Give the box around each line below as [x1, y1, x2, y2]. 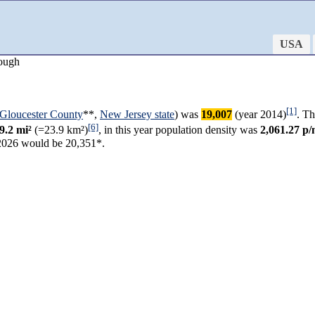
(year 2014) [232, 108, 286, 121]
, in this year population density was [98, 124, 260, 136]
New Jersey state [100, 108, 174, 121]
